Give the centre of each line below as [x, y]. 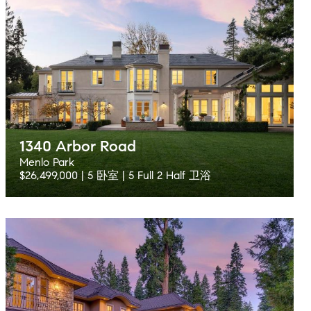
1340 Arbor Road [78, 146]
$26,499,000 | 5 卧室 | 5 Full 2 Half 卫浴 [115, 175]
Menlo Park [47, 162]
